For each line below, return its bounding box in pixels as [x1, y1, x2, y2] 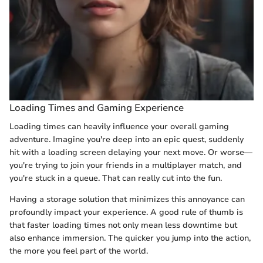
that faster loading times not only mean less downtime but [9, 219, 237, 231]
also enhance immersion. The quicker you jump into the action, [9, 232, 251, 244]
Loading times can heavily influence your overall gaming [9, 120, 229, 132]
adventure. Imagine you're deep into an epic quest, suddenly [9, 133, 244, 145]
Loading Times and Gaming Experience [9, 101, 184, 115]
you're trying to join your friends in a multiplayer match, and [9, 159, 242, 171]
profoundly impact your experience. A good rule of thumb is [9, 206, 243, 218]
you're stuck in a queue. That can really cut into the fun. [9, 172, 222, 184]
